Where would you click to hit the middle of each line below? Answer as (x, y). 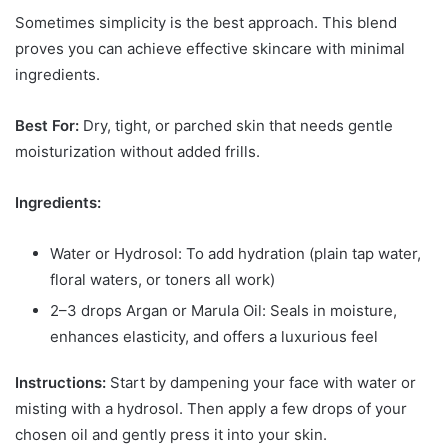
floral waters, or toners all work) (162, 280)
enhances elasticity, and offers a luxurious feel (214, 337)
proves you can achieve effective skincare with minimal (210, 49)
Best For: (47, 126)
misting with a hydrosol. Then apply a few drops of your (211, 409)
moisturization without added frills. (137, 152)
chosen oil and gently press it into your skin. (171, 435)
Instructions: (60, 383)
